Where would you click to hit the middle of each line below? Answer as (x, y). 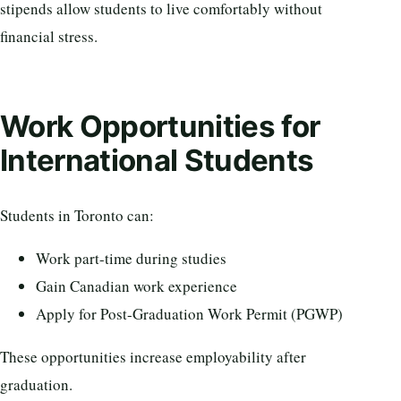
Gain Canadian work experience (137, 286)
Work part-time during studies (131, 258)
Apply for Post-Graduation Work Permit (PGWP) (189, 314)
